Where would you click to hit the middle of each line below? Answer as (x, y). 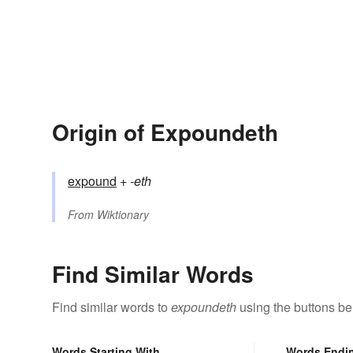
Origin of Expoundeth (165, 132)
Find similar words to (111, 307)
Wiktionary (123, 215)
